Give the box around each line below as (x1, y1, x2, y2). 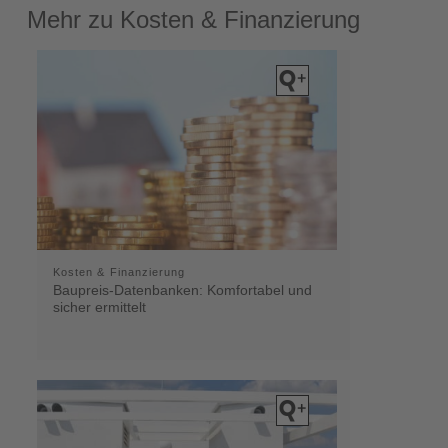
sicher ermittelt (52, 298, 146, 315)
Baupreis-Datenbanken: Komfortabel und (52, 281, 312, 298)
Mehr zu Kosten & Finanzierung (26, 5, 360, 33)
